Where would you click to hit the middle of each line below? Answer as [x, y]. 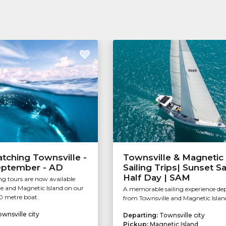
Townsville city [182, 215]
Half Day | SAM [157, 178]
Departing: [141, 215]
